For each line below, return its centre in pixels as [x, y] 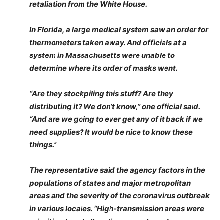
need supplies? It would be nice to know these [111, 132]
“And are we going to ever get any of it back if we [116, 119]
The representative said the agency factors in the [117, 170]
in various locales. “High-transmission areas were [117, 208]
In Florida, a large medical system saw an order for [119, 30]
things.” [43, 145]
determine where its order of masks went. [104, 68]
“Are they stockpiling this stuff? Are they [101, 94]
